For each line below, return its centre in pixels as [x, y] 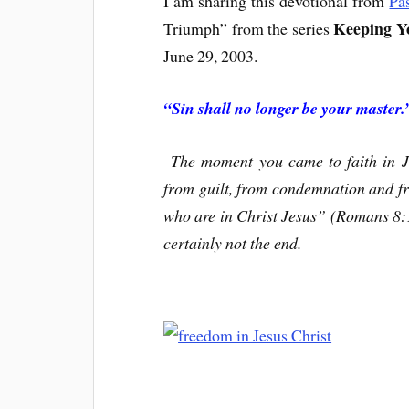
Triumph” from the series [249, 28]
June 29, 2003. [211, 56]
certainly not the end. [233, 242]
